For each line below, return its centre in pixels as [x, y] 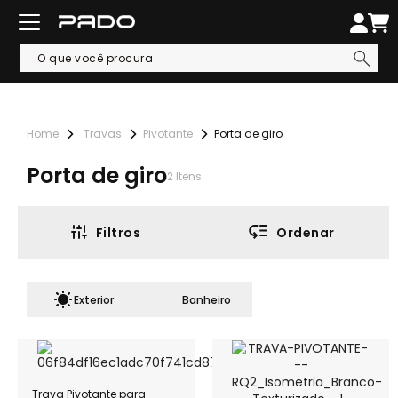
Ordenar [306, 233]
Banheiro [207, 299]
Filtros [118, 233]
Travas [103, 134]
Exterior [94, 299]
